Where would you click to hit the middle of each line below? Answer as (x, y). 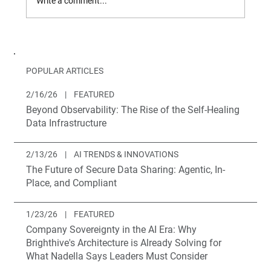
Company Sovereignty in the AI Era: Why (112, 230)
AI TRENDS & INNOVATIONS (126, 155)
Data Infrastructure (67, 123)
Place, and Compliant (72, 183)
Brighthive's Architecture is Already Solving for (124, 243)
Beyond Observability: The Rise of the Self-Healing (133, 110)
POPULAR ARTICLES (65, 71)
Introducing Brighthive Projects (129, 21)
